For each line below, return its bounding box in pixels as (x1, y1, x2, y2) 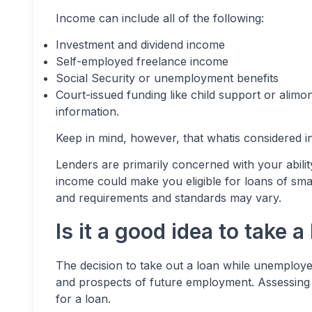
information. (56, 104, 119, 118)
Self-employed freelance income (56, 54, 228, 68)
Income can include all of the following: (56, 11, 264, 25)
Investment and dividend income (56, 38, 225, 52)
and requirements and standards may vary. (56, 191, 281, 205)
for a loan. (56, 292, 111, 306)
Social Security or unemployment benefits (56, 71, 279, 85)
